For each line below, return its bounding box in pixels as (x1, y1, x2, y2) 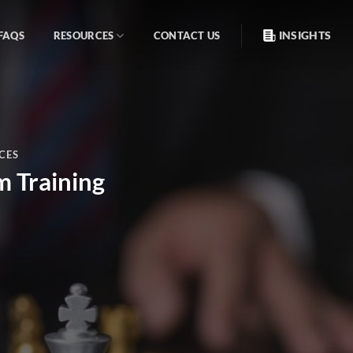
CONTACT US (153, 29, 221, 42)
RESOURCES (53, 29, 114, 42)
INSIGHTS (278, 28, 332, 42)
